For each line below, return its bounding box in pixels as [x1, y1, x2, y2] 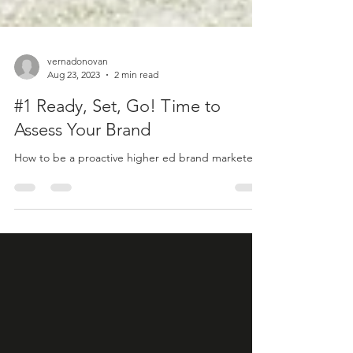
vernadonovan [47, 140, 108, 152]
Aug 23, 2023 [47, 154, 100, 165]
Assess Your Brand [14, 204, 150, 225]
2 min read [114, 154, 158, 165]
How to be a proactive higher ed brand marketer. [14, 236, 259, 250]
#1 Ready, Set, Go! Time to [14, 180, 221, 202]
